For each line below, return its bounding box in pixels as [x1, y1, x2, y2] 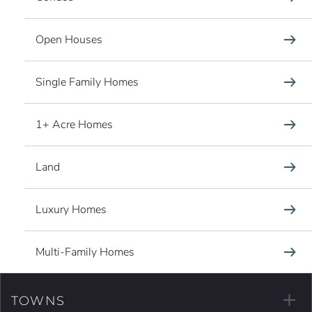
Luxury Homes [36, 201, 107, 217]
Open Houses [36, 31, 102, 47]
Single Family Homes [36, 74, 139, 90]
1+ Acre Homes [36, 116, 113, 132]
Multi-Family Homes [36, 244, 134, 260]
